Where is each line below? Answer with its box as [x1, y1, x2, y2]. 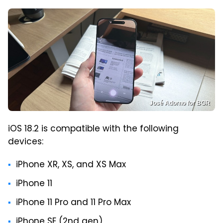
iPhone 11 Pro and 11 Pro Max [16, 196, 131, 211]
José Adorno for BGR [149, 100, 210, 107]
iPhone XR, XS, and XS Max [16, 158, 126, 173]
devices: [8, 135, 43, 150]
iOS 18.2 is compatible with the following [8, 122, 179, 137]
